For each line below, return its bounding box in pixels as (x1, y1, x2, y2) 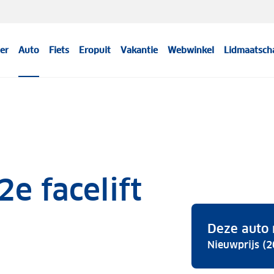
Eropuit (79, 45, 111, 56)
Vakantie (120, 45, 158, 56)
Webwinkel (168, 45, 215, 56)
